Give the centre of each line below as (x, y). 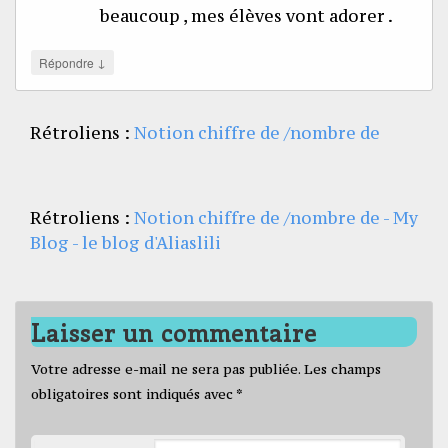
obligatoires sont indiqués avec (133, 393)
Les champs (342, 368)
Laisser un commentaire (174, 331)
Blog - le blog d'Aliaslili (125, 242)
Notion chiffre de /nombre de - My (276, 217)
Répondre (68, 62)
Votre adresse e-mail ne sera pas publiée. (165, 368)
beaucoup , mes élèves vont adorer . (247, 15)
